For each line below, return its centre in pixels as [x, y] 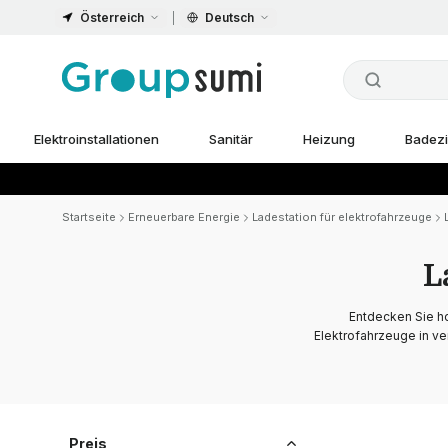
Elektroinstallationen [96, 139]
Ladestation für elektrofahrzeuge [342, 217]
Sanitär [230, 139]
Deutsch [229, 17]
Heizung [328, 139]
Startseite [89, 217]
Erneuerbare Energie [184, 217]
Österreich [112, 17]
